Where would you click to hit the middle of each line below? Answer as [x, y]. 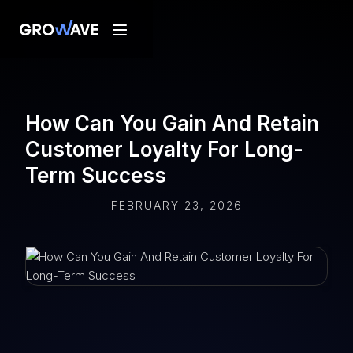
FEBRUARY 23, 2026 [176, 205]
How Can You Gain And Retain [172, 123]
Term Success [96, 175]
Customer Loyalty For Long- [164, 149]
